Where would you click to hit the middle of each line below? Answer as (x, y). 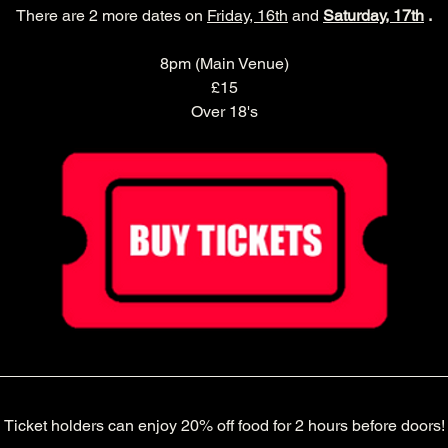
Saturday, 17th (373, 15)
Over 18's (224, 111)
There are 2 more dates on (111, 15)
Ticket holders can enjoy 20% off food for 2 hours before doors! (224, 425)
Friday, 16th (247, 15)
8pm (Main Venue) (224, 63)
